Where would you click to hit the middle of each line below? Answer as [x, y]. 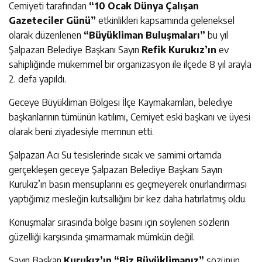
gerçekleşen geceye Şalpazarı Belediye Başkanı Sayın [116, 169]
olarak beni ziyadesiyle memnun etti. [81, 131]
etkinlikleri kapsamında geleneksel [165, 20]
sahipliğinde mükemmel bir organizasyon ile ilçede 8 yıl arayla [130, 64]
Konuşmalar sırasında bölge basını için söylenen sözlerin [119, 222]
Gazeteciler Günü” [52, 20]
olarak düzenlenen [46, 35]
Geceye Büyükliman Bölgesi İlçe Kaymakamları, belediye [121, 102]
